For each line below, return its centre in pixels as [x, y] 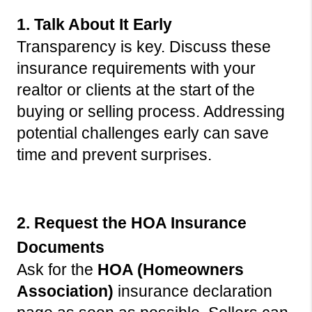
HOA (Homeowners [171, 270]
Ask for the [57, 270]
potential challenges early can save [143, 133]
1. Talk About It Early [94, 25]
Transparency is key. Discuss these [144, 47]
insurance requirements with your [136, 69]
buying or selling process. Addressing [151, 112]
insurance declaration [193, 291]
